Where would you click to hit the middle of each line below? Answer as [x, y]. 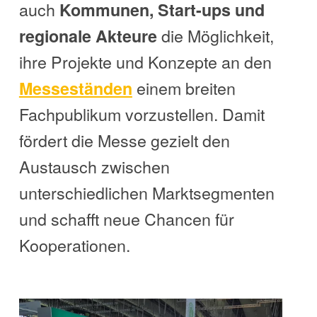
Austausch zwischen [94, 167]
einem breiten [184, 88]
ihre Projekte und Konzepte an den [145, 62]
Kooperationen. [74, 245]
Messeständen [75, 88]
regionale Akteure [88, 36]
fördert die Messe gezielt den [124, 140]
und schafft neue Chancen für [126, 219]
